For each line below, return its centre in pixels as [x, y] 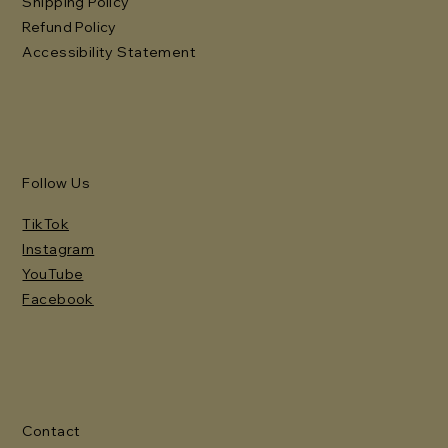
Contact [51, 430]
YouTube [53, 273]
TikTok [46, 223]
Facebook [58, 298]
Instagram [58, 248]
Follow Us [56, 182]
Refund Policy [69, 26]
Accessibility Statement [109, 51]
